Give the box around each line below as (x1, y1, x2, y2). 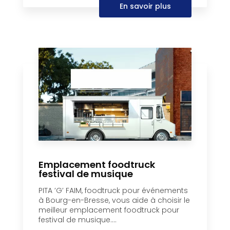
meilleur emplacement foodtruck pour (39, 204, 179, 215)
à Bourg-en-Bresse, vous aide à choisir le (39, 195, 190, 205)
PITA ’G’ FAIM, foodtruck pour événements (39, 185, 188, 196)
